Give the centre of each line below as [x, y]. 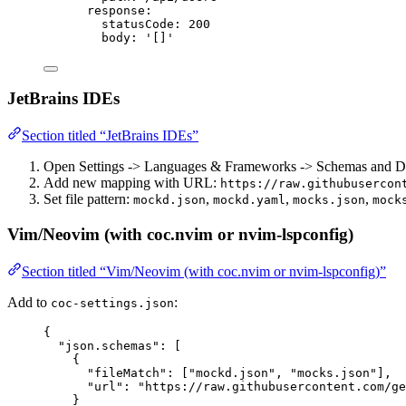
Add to [29, 302]
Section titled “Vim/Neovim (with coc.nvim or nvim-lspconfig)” [204, 271]
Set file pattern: [88, 199]
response [116, 10]
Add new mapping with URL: [132, 183]
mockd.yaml [249, 200]
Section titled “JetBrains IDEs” [110, 136]
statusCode [138, 24]
